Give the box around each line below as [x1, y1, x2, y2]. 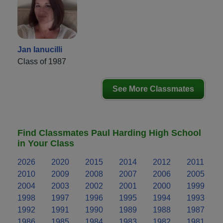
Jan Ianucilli [17, 45, 62, 54]
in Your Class [17, 138, 74, 148]
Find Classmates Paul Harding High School [17, 127, 201, 138]
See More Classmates [112, 84, 194, 93]
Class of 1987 [17, 57, 66, 66]
